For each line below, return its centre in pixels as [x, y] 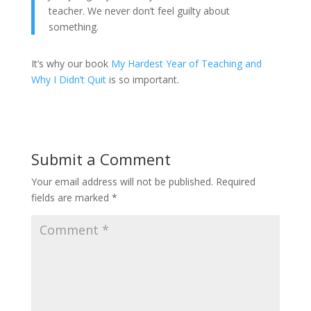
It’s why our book [71, 64]
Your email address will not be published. [122, 182]
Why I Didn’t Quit [68, 79]
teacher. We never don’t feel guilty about [139, 11]
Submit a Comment [101, 159]
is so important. [142, 79]
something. [73, 27]
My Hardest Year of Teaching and [186, 64]
